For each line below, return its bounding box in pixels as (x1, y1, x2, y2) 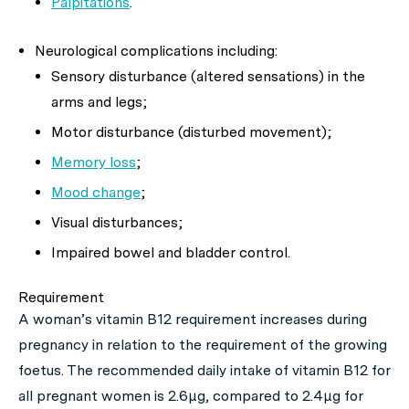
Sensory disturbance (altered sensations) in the (51, 68, 365, 86)
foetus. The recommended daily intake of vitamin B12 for (18, 362, 391, 380)
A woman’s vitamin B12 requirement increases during (18, 310, 367, 329)
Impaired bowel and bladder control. (51, 244, 290, 262)
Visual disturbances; (51, 214, 183, 232)
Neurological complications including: (35, 42, 278, 60)
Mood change (51, 184, 141, 202)
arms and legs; (51, 93, 147, 111)
